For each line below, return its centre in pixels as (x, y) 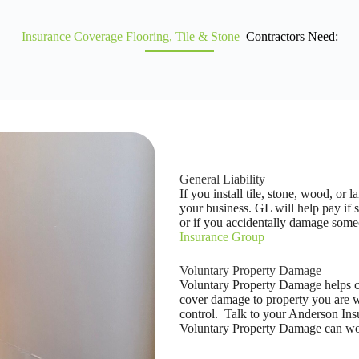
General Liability (222, 179)
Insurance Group (222, 237)
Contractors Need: (290, 36)
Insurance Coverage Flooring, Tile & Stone (132, 36)
